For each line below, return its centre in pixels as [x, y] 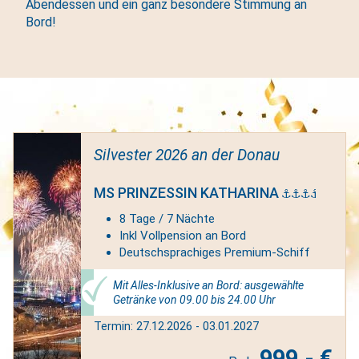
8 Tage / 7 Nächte [167, 219]
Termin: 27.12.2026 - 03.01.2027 [176, 327]
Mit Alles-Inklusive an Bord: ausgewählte [208, 286]
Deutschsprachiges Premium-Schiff [214, 253]
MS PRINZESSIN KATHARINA [188, 193]
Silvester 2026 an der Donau [186, 155]
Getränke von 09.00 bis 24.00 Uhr [194, 300]
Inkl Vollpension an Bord [182, 236]
